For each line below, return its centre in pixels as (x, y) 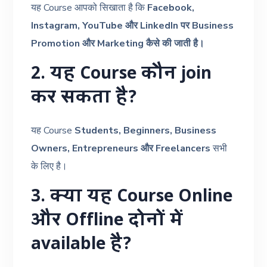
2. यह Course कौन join (122, 75)
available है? (82, 245)
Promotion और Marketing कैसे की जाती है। (118, 43)
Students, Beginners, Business (146, 130)
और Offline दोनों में (107, 221)
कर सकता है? (84, 99)
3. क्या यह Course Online (132, 198)
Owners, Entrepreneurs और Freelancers (121, 148)
